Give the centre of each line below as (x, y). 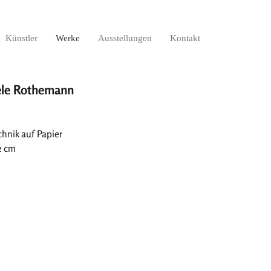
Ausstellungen (125, 38)
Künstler (21, 38)
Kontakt (185, 38)
